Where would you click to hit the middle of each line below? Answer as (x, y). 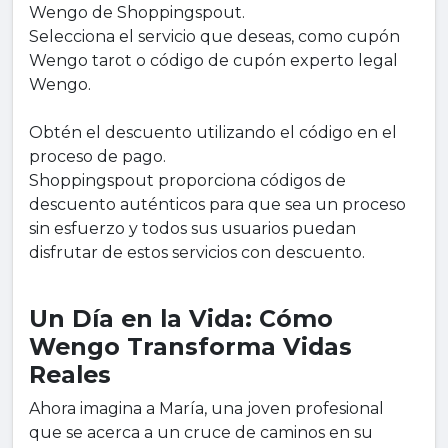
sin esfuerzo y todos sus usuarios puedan (192, 229)
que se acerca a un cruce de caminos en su (201, 433)
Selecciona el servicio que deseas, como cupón (214, 37)
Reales (70, 375)
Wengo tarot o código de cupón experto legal (213, 61)
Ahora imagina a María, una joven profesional (206, 409)
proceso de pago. (97, 157)
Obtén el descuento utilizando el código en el (213, 133)
